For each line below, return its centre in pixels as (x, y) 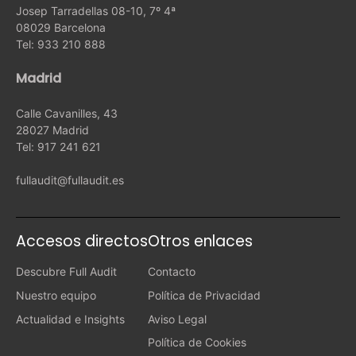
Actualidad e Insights (70, 319)
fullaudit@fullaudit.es (70, 180)
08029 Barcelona (61, 28)
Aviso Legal (177, 319)
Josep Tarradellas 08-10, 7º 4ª (96, 11)
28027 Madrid (52, 130)
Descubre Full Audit (66, 272)
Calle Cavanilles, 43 (67, 114)
